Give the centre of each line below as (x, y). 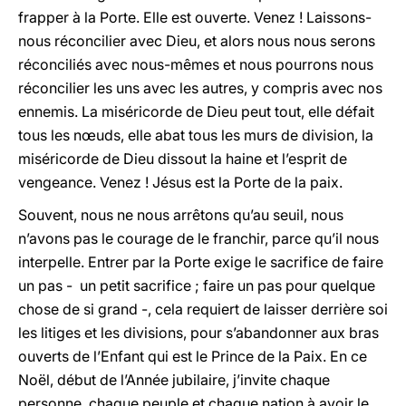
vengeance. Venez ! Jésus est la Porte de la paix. (180, 182)
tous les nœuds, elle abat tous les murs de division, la (196, 135)
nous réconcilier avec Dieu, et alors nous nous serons (197, 41)
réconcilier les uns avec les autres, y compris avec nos (200, 88)
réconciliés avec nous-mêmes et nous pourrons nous (196, 64)
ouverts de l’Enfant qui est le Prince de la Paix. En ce (193, 356)
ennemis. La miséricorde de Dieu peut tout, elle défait (196, 111)
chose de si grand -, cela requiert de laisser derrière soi (203, 309)
